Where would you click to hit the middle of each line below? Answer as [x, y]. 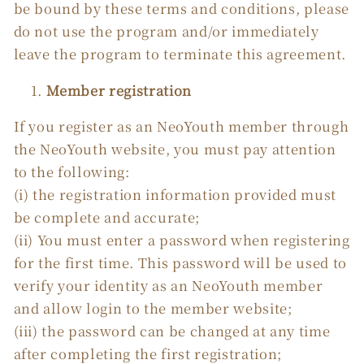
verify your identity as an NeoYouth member [168, 286]
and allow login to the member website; [153, 308]
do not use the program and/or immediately [166, 31]
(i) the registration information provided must [175, 195]
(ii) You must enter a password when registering [182, 240]
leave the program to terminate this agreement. [180, 54]
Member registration [119, 90]
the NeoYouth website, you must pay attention [175, 149]
